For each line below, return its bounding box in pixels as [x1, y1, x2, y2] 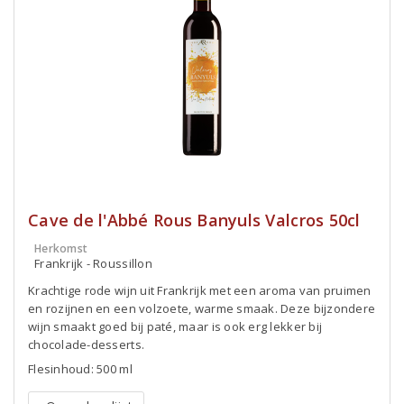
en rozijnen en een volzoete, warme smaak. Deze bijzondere [28, 300, 376, 317]
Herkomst [34, 241, 88, 256]
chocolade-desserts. [28, 336, 145, 353]
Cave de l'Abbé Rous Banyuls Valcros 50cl [28, 209, 361, 231]
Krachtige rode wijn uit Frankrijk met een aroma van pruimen [28, 282, 372, 298]
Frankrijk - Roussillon [34, 255, 152, 271]
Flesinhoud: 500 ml [28, 361, 133, 377]
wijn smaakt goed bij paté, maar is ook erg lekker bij [28, 318, 323, 335]
